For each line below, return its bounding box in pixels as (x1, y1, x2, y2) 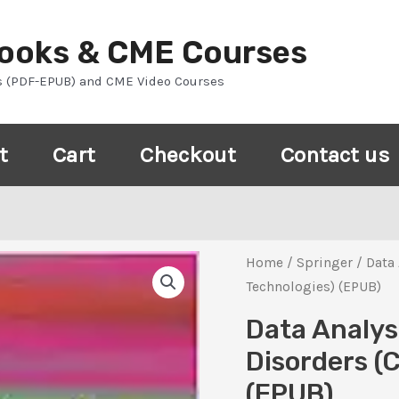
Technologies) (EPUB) (246, 279, 382, 295)
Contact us (281, 142, 390, 167)
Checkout (140, 142, 236, 167)
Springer (297, 255, 354, 271)
